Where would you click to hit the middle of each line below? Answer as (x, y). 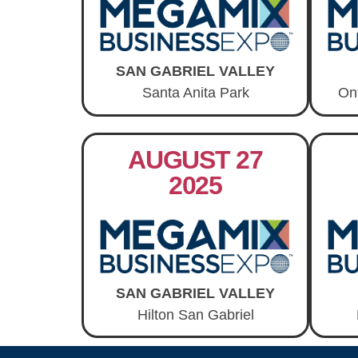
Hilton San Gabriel (195, 314)
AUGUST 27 (195, 159)
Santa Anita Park (195, 93)
